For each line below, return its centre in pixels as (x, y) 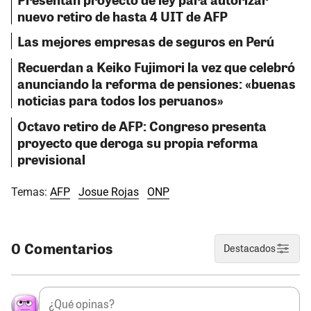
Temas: (31, 192)
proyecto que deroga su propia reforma (138, 143)
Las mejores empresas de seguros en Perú (146, 41)
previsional (51, 159)
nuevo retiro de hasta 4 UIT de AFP (123, 16)
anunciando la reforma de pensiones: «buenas (157, 84)
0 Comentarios (62, 249)
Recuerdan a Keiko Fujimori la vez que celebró (156, 67)
